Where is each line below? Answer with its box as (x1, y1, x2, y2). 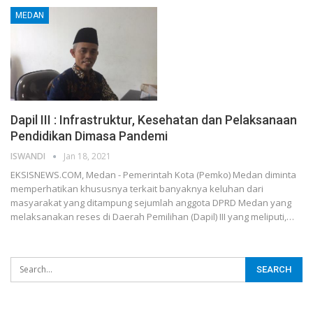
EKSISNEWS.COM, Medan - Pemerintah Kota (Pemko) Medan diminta (10, 168, 296, 182)
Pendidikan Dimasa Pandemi (10, 129, 168, 144)
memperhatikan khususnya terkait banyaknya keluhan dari (10, 182, 263, 196)
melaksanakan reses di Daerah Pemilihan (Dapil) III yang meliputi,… (10, 210, 294, 224)
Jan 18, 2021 (64, 150, 111, 163)
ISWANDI (10, 150, 48, 163)
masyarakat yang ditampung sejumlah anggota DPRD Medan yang (10, 196, 291, 210)
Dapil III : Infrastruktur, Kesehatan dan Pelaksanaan (10, 112, 297, 128)
